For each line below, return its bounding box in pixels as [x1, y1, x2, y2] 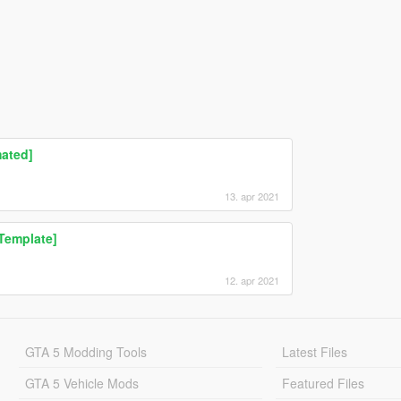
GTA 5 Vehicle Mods [24, 373, 139, 392]
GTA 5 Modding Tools [24, 342, 147, 361]
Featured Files [282, 373, 365, 392]
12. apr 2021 [224, 272, 279, 287]
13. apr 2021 [224, 188, 279, 203]
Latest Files [282, 342, 348, 361]
